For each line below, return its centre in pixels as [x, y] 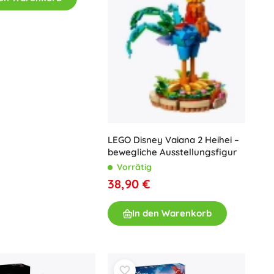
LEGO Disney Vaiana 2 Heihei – [173, 140]
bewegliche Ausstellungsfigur [172, 152]
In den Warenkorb [172, 213]
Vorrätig [134, 167]
